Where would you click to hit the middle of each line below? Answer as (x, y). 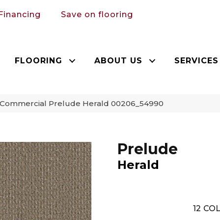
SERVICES (197, 60)
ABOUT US (119, 60)
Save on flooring (97, 14)
